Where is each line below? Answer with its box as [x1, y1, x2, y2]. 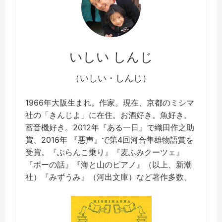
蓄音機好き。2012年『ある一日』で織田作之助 [25, 122, 194, 133]
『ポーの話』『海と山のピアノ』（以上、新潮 [25, 160, 192, 170]
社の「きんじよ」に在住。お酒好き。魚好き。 [25, 110, 192, 120]
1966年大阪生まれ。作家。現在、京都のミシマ [25, 98, 194, 108]
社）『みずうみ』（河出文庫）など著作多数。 [25, 172, 192, 182]
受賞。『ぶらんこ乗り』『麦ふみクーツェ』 [25, 147, 184, 158]
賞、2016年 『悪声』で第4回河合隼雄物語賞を [25, 135, 194, 145]
